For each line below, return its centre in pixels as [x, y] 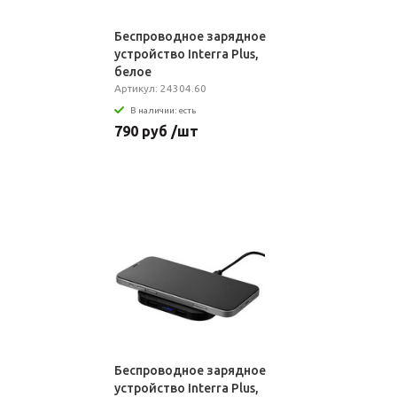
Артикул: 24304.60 [160, 88]
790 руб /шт [156, 131]
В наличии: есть [163, 110]
